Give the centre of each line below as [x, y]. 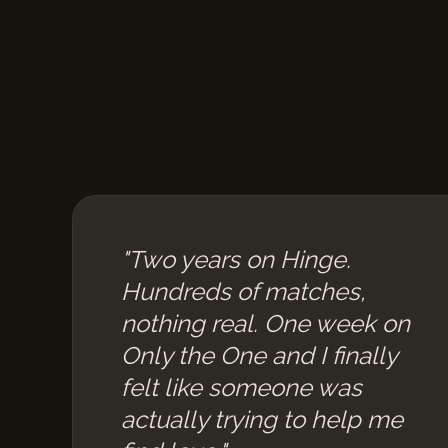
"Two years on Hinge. [236, 259]
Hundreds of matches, [243, 291]
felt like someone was [241, 387]
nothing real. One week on [265, 323]
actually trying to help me [262, 419]
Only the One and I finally [259, 355]
